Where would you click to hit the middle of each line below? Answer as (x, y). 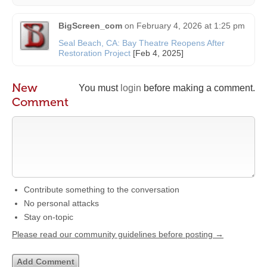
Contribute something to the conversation (102, 190)
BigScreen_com (90, 26)
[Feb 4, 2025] (157, 53)
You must (100, 88)
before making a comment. (198, 88)
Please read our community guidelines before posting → (118, 234)
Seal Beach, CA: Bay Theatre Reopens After (142, 43)
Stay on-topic (49, 217)
